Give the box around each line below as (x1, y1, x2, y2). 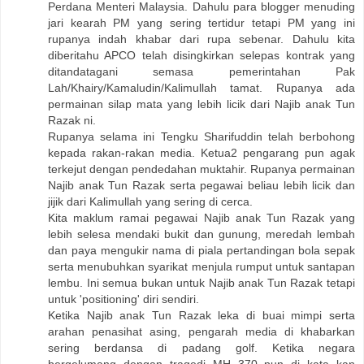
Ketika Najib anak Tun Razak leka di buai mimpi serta (48, 308, 355, 322)
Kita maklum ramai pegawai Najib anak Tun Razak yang (48, 210, 355, 224)
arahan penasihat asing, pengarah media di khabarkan (48, 324, 355, 338)
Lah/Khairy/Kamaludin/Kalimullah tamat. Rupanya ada (48, 80, 355, 94)
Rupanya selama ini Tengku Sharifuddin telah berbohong (48, 129, 355, 143)
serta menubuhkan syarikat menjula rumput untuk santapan (48, 259, 355, 273)
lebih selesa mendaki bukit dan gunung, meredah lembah (48, 227, 355, 240)
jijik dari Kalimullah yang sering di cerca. (48, 194, 253, 208)
